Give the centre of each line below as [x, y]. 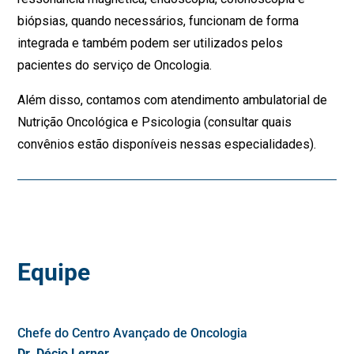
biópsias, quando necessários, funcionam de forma [158, 21]
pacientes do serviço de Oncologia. [115, 66]
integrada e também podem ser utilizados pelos [151, 43]
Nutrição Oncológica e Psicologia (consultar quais [155, 122]
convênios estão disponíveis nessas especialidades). [167, 145]
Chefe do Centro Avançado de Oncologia [133, 333]
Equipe [54, 273]
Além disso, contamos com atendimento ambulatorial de [173, 100]
